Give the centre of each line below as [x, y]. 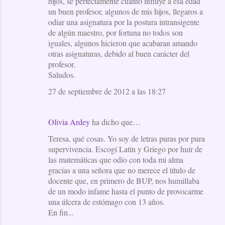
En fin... [61, 212]
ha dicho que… [115, 122]
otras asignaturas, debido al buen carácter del [119, 53]
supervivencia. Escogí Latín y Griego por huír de [125, 149]
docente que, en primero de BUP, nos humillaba [124, 180]
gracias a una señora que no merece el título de [122, 170]
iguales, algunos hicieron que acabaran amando [123, 43]
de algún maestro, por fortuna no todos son [116, 32]
